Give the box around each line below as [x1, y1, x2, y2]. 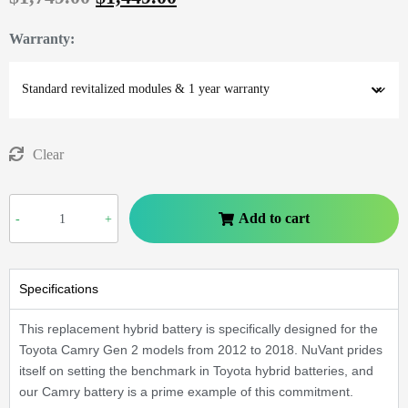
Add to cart [239, 210, 310, 227]
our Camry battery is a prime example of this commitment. [19, 384, 353, 400]
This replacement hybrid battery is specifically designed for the [19, 321, 378, 337]
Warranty [9, 31, 70, 47]
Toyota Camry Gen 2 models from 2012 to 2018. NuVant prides [19, 342, 382, 358]
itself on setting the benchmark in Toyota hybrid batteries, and [19, 363, 373, 379]
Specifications [19, 281, 98, 297]
